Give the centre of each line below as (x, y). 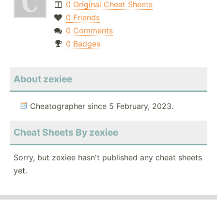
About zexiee (43, 79)
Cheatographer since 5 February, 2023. (102, 106)
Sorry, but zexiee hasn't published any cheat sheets (108, 158)
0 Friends (83, 18)
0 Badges (83, 44)
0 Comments (89, 31)
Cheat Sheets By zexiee (66, 132)
